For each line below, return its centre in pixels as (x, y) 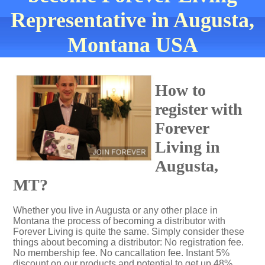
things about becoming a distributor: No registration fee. (128, 242)
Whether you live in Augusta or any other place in (115, 210)
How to (180, 90)
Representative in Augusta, (132, 20)
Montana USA (132, 45)
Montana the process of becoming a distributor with (119, 221)
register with (199, 109)
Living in (188, 147)
